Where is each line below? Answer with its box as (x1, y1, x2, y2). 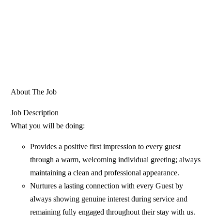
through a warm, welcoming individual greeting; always (30, 155, 201, 164)
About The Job (11, 88, 57, 96)
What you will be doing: (11, 122, 85, 130)
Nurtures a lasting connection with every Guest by (30, 182, 184, 190)
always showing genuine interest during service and (30, 195, 188, 203)
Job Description (11, 108, 59, 117)
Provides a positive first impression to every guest (30, 142, 181, 151)
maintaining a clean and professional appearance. (30, 169, 180, 177)
